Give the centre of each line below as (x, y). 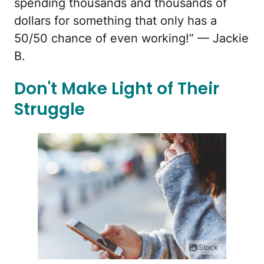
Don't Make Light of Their (117, 89)
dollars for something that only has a (115, 20)
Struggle (49, 110)
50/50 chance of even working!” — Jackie (131, 38)
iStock (207, 247)
